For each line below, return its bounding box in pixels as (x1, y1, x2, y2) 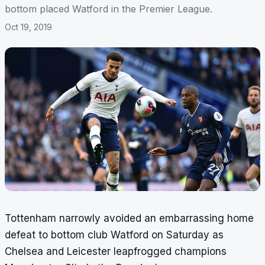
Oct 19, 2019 (5, 22, 52, 33)
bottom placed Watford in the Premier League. (5, 3, 212, 15)
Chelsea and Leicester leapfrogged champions (5, 245, 227, 258)
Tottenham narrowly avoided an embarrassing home (5, 212, 254, 225)
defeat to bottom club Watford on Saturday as (5, 229, 224, 241)
